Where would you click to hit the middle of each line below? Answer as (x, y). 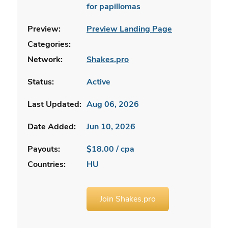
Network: (45, 59)
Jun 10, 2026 (111, 126)
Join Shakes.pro (128, 199)
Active (98, 82)
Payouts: (44, 149)
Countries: (47, 164)
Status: (41, 82)
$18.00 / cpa (110, 149)
